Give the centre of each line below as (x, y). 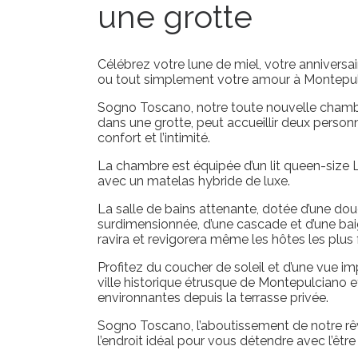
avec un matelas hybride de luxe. (194, 181)
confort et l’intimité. (154, 138)
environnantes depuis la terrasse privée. (213, 298)
